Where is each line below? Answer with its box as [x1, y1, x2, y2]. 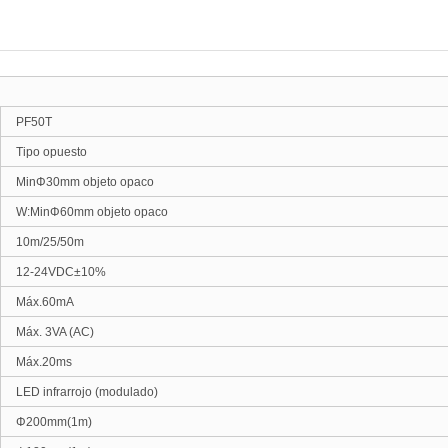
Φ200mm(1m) [16, 415, 92, 429]
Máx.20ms [16, 355, 72, 369]
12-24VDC [16, 265, 74, 279]
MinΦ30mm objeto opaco [16, 175, 154, 189]
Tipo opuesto [16, 145, 87, 159]
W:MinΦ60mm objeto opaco [16, 205, 168, 219]
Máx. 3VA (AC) [16, 325, 94, 339]
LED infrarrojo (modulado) [16, 385, 158, 399]
